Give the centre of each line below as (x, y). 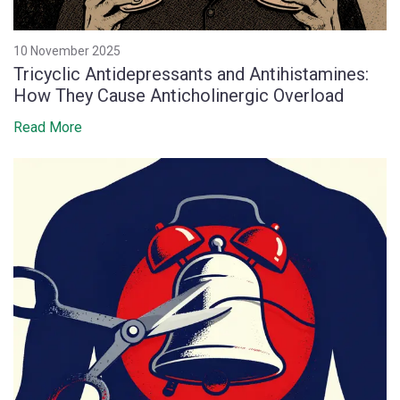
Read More (48, 128)
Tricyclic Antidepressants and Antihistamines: (191, 75)
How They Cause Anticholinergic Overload (179, 96)
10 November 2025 (67, 51)
